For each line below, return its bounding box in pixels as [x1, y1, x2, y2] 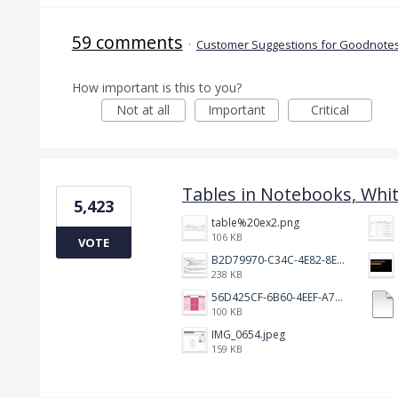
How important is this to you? [71, 78, 242, 96]
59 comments [71, 29, 183, 54]
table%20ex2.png [211, 214, 299, 230]
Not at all [116, 100, 171, 118]
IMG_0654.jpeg [211, 326, 285, 342]
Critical [310, 100, 349, 118]
